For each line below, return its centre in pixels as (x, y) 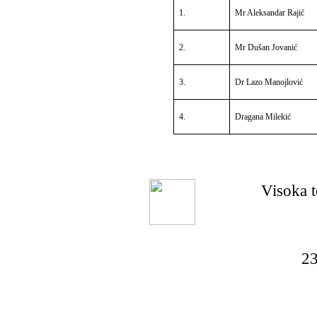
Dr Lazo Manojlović (269, 82)
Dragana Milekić (263, 117)
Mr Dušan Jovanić (266, 47)
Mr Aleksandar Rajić (269, 13)
